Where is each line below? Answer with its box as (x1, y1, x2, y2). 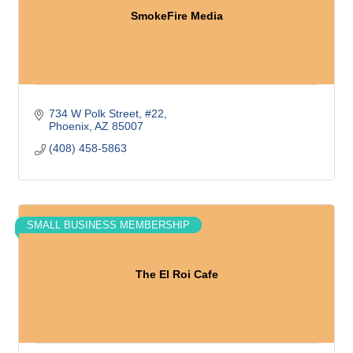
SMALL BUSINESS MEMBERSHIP (27, 219, 190, 231)
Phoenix (48, 120, 89, 132)
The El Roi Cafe (135, 267, 218, 281)
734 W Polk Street (48, 107, 139, 120)
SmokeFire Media (130, 9, 223, 22)
